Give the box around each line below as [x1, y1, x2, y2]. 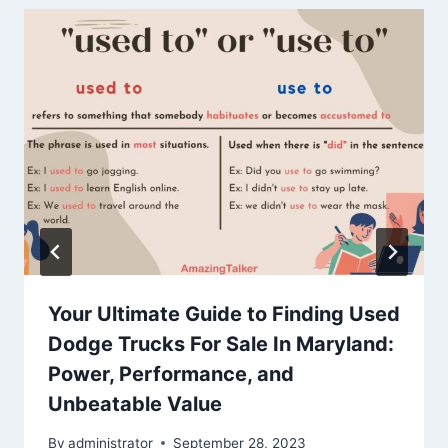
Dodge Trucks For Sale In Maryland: [48, 332, 394, 357]
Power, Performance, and [48, 362, 294, 387]
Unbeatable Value [48, 392, 222, 417]
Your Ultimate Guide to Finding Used [48, 302, 400, 327]
